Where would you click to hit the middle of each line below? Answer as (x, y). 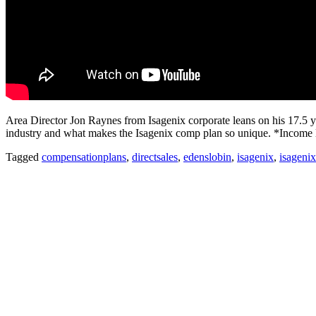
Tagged (24, 157)
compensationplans (84, 157)
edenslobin (207, 157)
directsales (155, 157)
